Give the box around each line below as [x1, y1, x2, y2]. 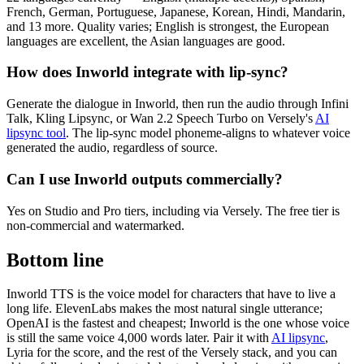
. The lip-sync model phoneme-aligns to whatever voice [66, 126, 350, 141]
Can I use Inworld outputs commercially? [6, 170, 283, 188]
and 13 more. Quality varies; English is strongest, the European [6, 19, 329, 33]
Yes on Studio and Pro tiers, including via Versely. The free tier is [6, 203, 340, 218]
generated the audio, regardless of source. [6, 141, 218, 155]
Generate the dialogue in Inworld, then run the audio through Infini [6, 97, 349, 111]
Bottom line [6, 249, 104, 271]
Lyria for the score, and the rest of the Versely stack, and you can [6, 345, 337, 360]
